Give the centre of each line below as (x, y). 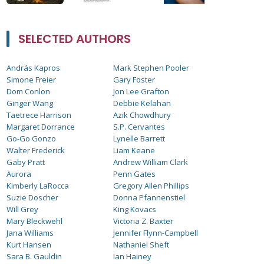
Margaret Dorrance (41, 127)
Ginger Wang (30, 103)
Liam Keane (134, 150)
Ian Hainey (133, 256)
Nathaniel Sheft (141, 245)
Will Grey (22, 209)
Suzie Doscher (32, 197)
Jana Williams (30, 233)
